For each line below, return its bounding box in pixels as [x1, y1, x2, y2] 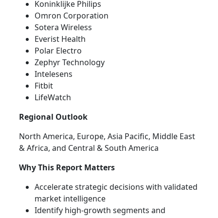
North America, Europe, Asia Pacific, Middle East [19, 131, 195, 142]
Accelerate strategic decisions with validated [35, 182, 198, 193]
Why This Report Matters [19, 162, 115, 173]
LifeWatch [35, 92, 71, 103]
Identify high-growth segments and [35, 205, 165, 216]
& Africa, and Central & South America [19, 143, 159, 154]
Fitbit [35, 80, 53, 91]
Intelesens [35, 69, 73, 80]
